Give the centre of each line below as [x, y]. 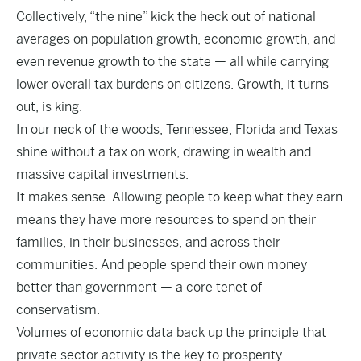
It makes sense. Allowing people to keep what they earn [179, 197]
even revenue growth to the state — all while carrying [172, 62]
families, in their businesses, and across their [148, 242]
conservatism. [58, 310]
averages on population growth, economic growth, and [176, 39]
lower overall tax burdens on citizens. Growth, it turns [172, 84]
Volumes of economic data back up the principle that [171, 332]
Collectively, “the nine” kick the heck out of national [166, 17]
